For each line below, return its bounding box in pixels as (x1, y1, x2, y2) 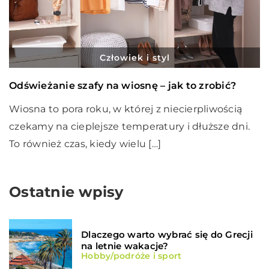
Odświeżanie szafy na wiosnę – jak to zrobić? (9, 80, 236, 92)
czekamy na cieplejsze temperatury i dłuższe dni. (9, 121, 250, 133)
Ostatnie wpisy (9, 183, 124, 201)
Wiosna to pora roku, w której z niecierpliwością (9, 103, 242, 115)
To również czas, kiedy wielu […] (9, 138, 161, 150)
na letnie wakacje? (81, 240, 169, 252)
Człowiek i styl (99, 52, 170, 64)
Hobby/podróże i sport (81, 250, 182, 262)
